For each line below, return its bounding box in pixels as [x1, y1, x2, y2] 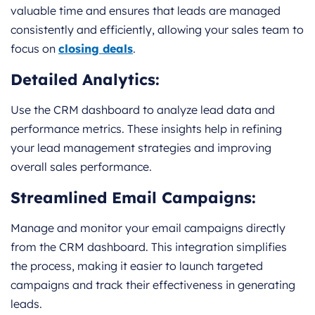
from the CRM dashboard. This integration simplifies [11, 239, 287, 254]
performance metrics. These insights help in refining [11, 121, 282, 136]
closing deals [58, 41, 133, 56]
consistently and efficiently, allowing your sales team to [11, 22, 304, 37]
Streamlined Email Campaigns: [11, 187, 256, 207]
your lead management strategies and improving [11, 140, 271, 155]
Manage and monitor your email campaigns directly [11, 220, 285, 235]
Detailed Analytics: [11, 69, 160, 89]
